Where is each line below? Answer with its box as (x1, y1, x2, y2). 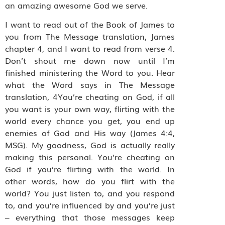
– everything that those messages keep (5, 211, 175, 223)
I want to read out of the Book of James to (5, 18, 175, 31)
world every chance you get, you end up (5, 115, 175, 127)
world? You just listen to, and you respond (5, 187, 175, 199)
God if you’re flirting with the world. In (5, 163, 175, 175)
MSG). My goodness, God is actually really (5, 139, 175, 151)
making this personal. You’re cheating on (5, 151, 175, 163)
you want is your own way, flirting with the (5, 102, 175, 115)
